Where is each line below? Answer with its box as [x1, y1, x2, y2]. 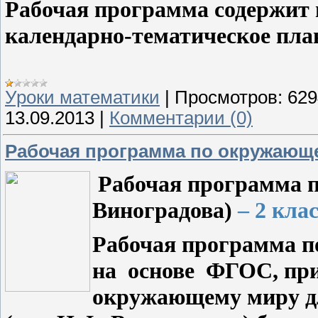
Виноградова [92, 197, 224, 223]
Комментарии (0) [109, 107, 253, 128]
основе [128, 257, 194, 283]
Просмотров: [175, 87, 283, 107]
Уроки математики [5, 87, 160, 107]
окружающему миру [92, 283, 305, 309]
